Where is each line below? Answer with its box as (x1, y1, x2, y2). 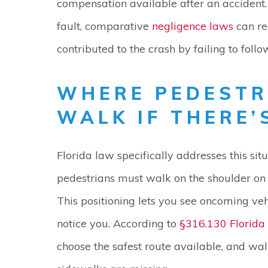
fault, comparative (57, 19, 152, 33)
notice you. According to (57, 216, 179, 230)
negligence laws (152, 19, 233, 33)
